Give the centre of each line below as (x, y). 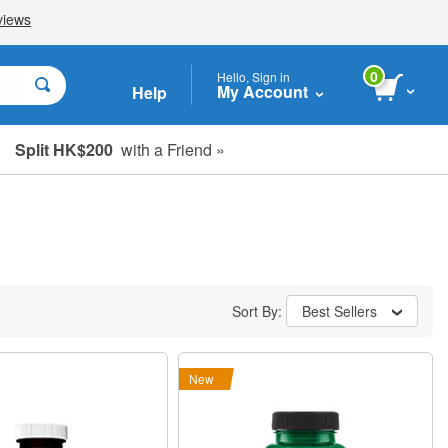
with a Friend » (169, 149)
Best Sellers (339, 311)
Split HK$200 (64, 149)
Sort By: (259, 311)
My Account (262, 91)
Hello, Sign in (253, 76)
